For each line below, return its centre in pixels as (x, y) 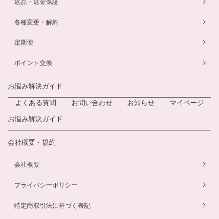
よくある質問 (36, 102)
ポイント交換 (33, 62)
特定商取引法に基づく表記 (52, 205)
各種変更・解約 (36, 22)
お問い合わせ (92, 102)
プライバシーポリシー (46, 184)
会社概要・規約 (32, 142)
